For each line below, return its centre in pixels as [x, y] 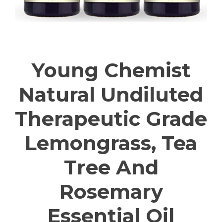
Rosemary [111, 191]
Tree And [111, 167]
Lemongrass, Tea [111, 143]
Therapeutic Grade [111, 118]
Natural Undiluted [111, 94]
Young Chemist [111, 70]
